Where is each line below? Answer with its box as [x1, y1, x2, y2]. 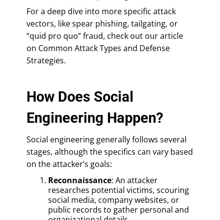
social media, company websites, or [48, 194, 179, 205]
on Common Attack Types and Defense [27, 42, 170, 54]
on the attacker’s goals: [27, 158, 112, 169]
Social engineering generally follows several [27, 134, 187, 145]
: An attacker [111, 174, 158, 186]
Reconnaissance [48, 174, 111, 186]
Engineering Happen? [27, 109, 163, 126]
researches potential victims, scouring [48, 184, 189, 195]
